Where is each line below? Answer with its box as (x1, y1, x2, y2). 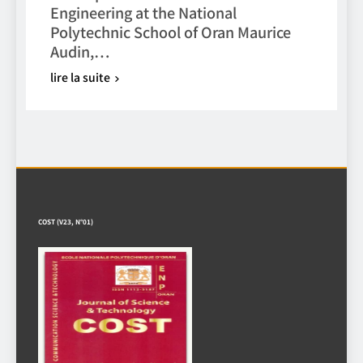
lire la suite (50, 68, 110, 85)
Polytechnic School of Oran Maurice (50, 20, 291, 42)
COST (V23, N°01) (38, 216, 93, 226)
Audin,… (50, 40, 109, 62)
